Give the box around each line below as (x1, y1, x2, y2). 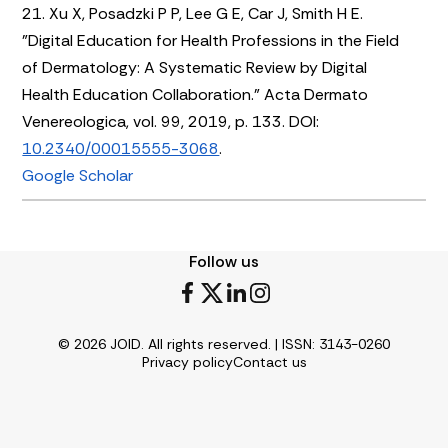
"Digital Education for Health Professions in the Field (22, 29, 400, 51)
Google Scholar (22, 164, 134, 186)
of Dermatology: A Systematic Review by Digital (22, 56, 368, 78)
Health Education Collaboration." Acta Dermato (22, 83, 369, 105)
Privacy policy (141, 352, 233, 371)
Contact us (232, 352, 307, 371)
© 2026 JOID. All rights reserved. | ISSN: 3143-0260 (58, 334, 390, 353)
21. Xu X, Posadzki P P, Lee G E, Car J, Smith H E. (22, 2, 364, 24)
